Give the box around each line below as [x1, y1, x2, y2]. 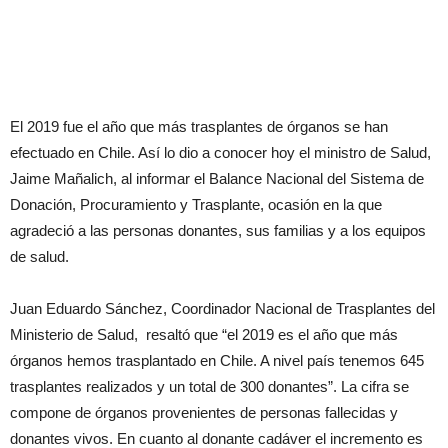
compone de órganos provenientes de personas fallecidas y [10, 404, 398, 422]
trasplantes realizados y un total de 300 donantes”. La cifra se [10, 378, 409, 396]
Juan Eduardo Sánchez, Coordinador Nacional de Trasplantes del [10, 300, 435, 318]
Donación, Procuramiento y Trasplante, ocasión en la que [10, 196, 382, 214]
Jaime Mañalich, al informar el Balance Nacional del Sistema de [10, 170, 424, 188]
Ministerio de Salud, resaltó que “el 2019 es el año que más [10, 326, 398, 344]
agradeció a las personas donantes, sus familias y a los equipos [10, 222, 426, 240]
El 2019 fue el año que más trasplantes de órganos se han [10, 118, 388, 136]
